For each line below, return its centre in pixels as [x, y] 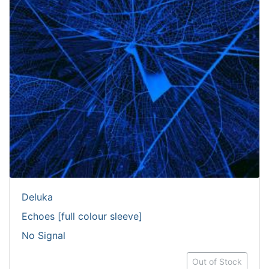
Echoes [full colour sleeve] [82, 216]
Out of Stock [217, 261]
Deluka [37, 197]
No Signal [44, 235]
